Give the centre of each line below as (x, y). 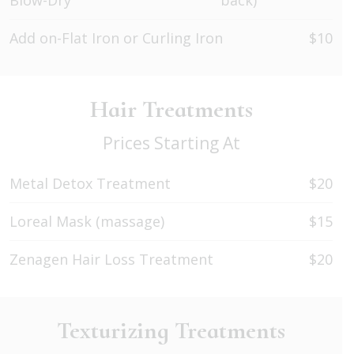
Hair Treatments (171, 110)
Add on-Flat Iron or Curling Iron (116, 38)
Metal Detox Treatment (90, 184)
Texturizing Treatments (171, 331)
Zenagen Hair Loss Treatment (111, 260)
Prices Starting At (171, 143)
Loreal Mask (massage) (87, 222)
